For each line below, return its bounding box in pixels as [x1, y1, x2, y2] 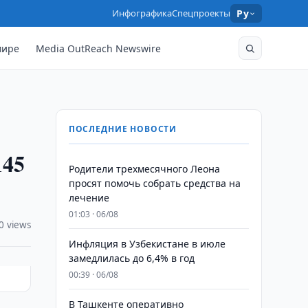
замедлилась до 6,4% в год [68, 252, 195, 265]
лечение [68, 191, 109, 204]
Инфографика [112, 7, 173, 19]
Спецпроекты [172, 7, 231, 19]
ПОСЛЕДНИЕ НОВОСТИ [68, 123, 177, 135]
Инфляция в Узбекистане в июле [68, 237, 225, 250]
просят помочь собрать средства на [68, 177, 241, 190]
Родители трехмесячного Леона [68, 162, 220, 175]
